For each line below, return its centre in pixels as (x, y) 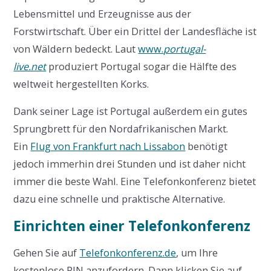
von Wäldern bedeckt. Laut (76, 49)
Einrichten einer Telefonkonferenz (132, 226)
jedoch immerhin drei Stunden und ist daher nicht (130, 164)
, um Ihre (197, 253)
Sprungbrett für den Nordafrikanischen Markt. (121, 129)
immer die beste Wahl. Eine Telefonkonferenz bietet (135, 182)
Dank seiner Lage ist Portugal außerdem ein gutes (131, 112)
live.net (30, 66)
